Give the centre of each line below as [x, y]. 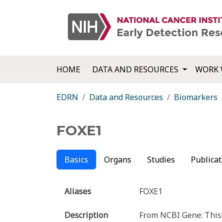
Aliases [78, 192]
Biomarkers [196, 97]
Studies [161, 160]
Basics [76, 160]
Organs [118, 160]
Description [86, 215]
